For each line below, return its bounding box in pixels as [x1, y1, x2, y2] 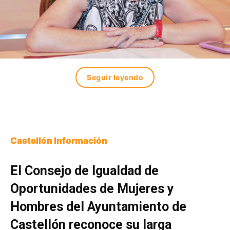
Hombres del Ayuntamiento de [10, 199, 186, 215]
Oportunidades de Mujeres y [10, 181, 174, 197]
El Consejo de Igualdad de [10, 163, 159, 179]
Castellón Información [10, 136, 107, 146]
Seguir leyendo [87, 73, 143, 82]
